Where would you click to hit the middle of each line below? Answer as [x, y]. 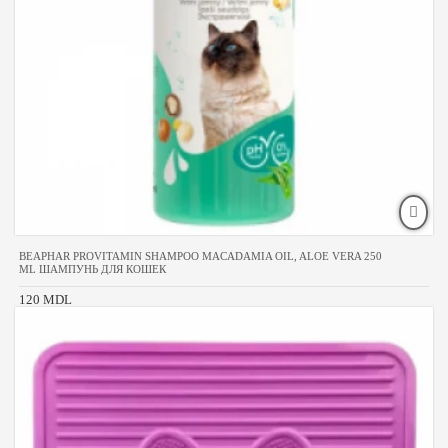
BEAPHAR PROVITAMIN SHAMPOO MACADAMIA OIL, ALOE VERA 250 [200, 255]
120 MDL [45, 299]
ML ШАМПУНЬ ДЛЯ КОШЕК [92, 268]
